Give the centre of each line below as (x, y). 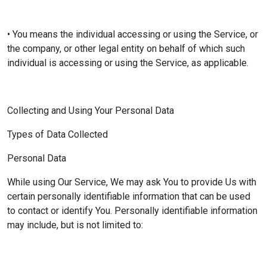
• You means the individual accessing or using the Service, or (133, 34)
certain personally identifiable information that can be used (129, 196)
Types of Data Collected (58, 134)
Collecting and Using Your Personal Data (91, 111)
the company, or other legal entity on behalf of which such (126, 49)
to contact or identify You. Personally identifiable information (132, 211)
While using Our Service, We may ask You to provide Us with (132, 182)
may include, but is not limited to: (75, 225)
